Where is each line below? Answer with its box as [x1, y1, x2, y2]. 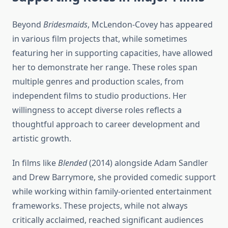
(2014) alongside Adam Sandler [87, 157, 208, 169]
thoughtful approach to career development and [12, 119, 200, 130]
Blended [58, 157, 87, 169]
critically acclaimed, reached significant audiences [12, 214, 204, 226]
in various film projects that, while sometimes [12, 33, 187, 45]
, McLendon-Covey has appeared [88, 19, 213, 31]
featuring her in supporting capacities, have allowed [12, 47, 213, 59]
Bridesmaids [43, 19, 88, 31]
